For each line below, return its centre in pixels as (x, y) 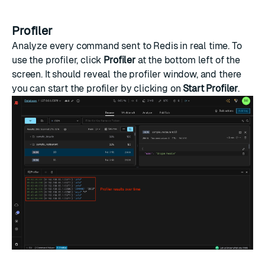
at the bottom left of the (188, 60)
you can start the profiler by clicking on (98, 88)
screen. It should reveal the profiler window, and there (127, 74)
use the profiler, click (58, 60)
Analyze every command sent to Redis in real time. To (127, 46)
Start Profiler (211, 88)
